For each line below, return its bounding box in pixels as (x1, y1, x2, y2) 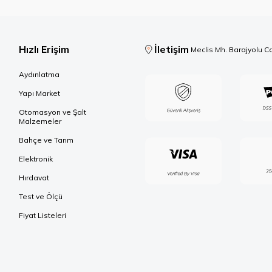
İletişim (154, 43, 189, 55)
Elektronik (19, 154, 53, 163)
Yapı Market (19, 89, 60, 98)
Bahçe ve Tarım (19, 135, 73, 144)
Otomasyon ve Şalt (19, 107, 86, 117)
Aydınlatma (19, 70, 59, 79)
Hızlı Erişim (19, 43, 69, 55)
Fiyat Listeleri (19, 211, 66, 220)
